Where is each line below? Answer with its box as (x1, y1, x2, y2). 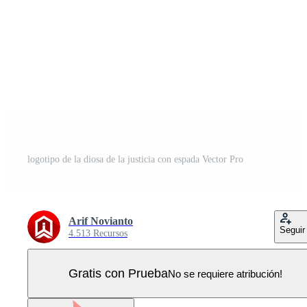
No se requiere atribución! (168, 267, 282, 280)
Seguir (280, 225, 305, 235)
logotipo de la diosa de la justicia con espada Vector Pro (27, 154, 243, 164)
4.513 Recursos (69, 228, 127, 238)
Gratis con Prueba (69, 266, 168, 280)
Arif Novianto (69, 215, 133, 227)
